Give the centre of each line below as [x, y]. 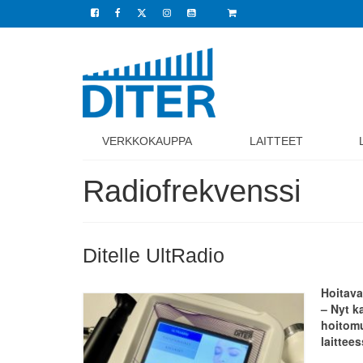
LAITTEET [277, 141]
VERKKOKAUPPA [147, 141]
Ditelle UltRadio [154, 255]
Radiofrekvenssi [192, 191]
